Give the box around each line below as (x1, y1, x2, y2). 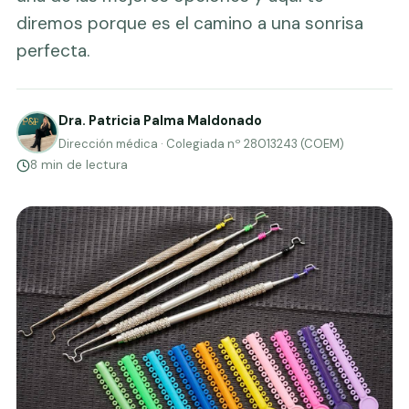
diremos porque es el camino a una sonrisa (16, 12, 363, 35)
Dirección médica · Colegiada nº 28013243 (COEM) (58, 136, 344, 152)
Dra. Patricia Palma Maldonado (58, 112, 262, 129)
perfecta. (16, 39, 89, 62)
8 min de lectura (30, 157, 128, 173)
